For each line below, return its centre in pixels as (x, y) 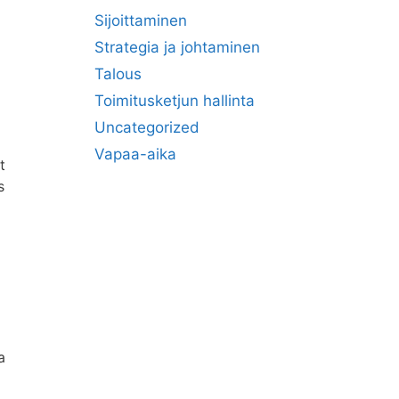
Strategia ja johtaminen (177, 47)
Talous (118, 74)
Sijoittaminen (141, 20)
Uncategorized (147, 127)
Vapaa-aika (135, 154)
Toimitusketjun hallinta (175, 101)
